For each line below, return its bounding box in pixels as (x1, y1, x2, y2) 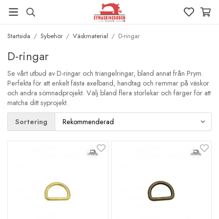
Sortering (15, 117, 47, 127)
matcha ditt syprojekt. (7, 98, 72, 108)
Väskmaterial (73, 31, 108, 41)
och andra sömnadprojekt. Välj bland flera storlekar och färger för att (7, 88, 211, 98)
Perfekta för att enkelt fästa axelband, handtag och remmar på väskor (7, 78, 209, 88)
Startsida (7, 31, 30, 41)
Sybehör (41, 31, 63, 41)
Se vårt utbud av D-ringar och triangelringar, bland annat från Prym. (7, 68, 203, 78)
